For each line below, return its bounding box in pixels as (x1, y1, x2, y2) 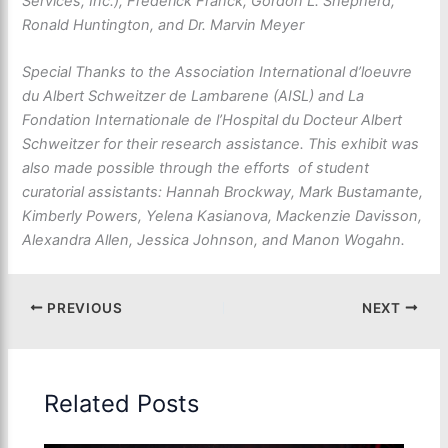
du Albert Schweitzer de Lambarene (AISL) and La (22, 86, 365, 105)
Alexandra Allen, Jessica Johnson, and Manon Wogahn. (22, 230, 406, 249)
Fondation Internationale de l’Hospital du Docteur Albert (22, 110, 403, 129)
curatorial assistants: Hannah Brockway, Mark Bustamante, (22, 182, 424, 201)
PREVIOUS (43, 299, 123, 316)
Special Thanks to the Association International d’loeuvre (22, 62, 413, 81)
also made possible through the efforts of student (22, 158, 370, 177)
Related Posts (44, 389, 200, 419)
